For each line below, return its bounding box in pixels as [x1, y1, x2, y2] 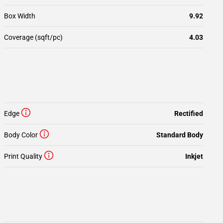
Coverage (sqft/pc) [4, 33, 63, 41]
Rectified [174, 110, 203, 117]
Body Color [4, 131, 38, 139]
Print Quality [4, 152, 42, 160]
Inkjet [185, 152, 203, 160]
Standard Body [156, 131, 203, 139]
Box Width [4, 12, 35, 20]
